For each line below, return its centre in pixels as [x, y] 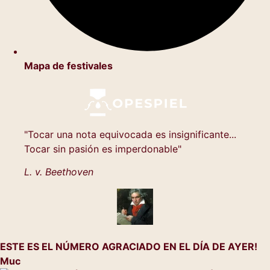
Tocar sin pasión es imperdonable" [103, 149]
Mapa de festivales [68, 65]
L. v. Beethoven [59, 172]
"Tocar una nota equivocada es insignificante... [130, 134]
